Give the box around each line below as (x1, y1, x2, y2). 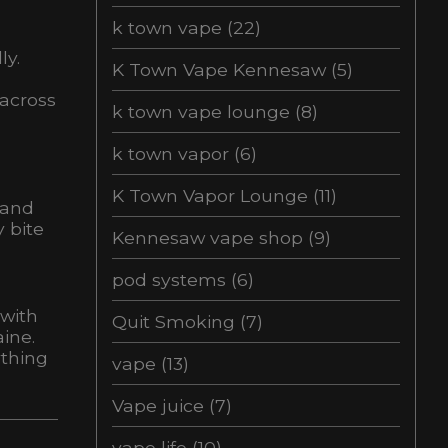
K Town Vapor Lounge (112, 185, 313, 206)
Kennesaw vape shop (112, 227, 308, 248)
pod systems (112, 269, 231, 290)
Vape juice (112, 395, 209, 416)
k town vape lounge (112, 101, 295, 122)
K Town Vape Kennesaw (112, 59, 331, 80)
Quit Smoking (112, 311, 240, 332)
